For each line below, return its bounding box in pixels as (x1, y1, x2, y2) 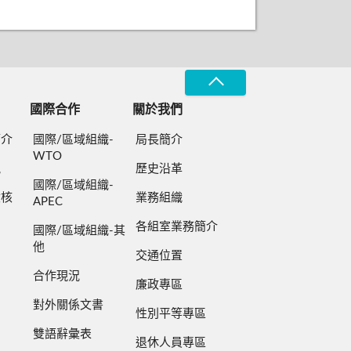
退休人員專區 (136, 336, 207, 349)
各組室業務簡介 (136, 220, 219, 233)
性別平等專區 (136, 307, 207, 320)
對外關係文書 (33, 299, 104, 311)
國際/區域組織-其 (33, 224, 126, 237)
